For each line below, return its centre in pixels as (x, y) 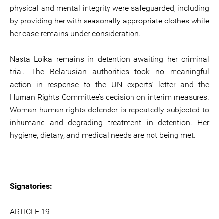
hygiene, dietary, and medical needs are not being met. (103, 135)
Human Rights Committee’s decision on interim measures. (109, 97)
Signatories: (31, 186)
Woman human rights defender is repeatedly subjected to (109, 110)
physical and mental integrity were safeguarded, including (109, 8)
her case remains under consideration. (75, 33)
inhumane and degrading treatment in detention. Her (109, 122)
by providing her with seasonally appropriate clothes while (109, 21)
